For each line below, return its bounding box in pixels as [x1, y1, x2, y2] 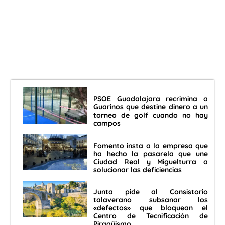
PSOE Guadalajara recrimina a [93, 94, 208, 103]
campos [93, 118, 121, 128]
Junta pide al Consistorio [93, 187, 208, 197]
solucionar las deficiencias [93, 165, 182, 174]
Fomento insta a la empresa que [93, 141, 208, 150]
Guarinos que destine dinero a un [93, 102, 208, 111]
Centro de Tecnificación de [93, 211, 208, 221]
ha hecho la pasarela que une [93, 149, 208, 158]
